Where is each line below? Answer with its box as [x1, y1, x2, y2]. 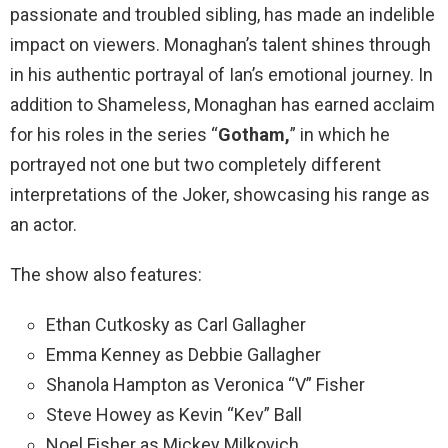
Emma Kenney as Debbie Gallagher [46, 343, 321, 365]
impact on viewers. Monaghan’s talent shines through [10, 33, 431, 55]
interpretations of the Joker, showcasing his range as [10, 183, 430, 205]
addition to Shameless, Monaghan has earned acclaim [10, 93, 435, 115]
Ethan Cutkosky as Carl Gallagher [46, 313, 306, 335]
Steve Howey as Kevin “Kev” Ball [46, 403, 302, 425]
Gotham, [218, 123, 290, 145]
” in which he [290, 123, 390, 145]
